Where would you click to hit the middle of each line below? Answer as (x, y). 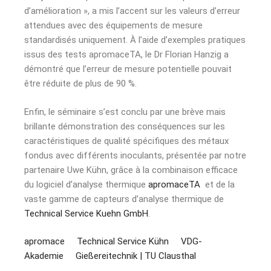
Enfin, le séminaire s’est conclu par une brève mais (125, 112)
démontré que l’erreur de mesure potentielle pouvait (128, 69)
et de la (217, 184)
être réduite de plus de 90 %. (80, 84)
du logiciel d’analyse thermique (86, 184)
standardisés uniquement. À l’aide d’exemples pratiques (135, 40)
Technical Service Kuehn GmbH (86, 213)
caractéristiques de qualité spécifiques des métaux (126, 141)
